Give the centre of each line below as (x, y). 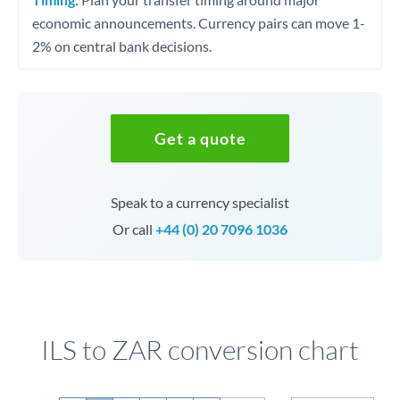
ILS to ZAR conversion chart (200, 350)
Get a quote (200, 138)
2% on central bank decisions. (122, 46)
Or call (134, 229)
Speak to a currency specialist (200, 202)
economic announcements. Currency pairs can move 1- (199, 22)
